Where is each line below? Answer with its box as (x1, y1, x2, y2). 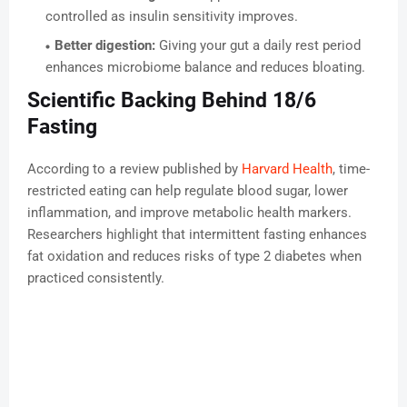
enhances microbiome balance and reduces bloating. (45, 59, 365, 76)
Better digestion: (55, 37, 155, 55)
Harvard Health (242, 161, 333, 178)
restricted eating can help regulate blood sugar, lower (27, 183, 348, 200)
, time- (333, 161, 370, 178)
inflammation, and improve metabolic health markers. (27, 204, 352, 222)
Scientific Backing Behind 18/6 (27, 88, 316, 114)
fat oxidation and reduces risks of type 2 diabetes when (27, 248, 362, 265)
